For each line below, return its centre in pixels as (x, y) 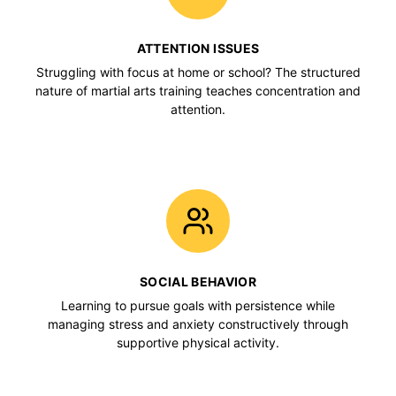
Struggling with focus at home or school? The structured (198, 72)
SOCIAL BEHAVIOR (198, 281)
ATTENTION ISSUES (198, 48)
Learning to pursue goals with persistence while (198, 305)
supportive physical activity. (198, 342)
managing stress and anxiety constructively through (198, 324)
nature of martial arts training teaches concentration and (198, 90)
